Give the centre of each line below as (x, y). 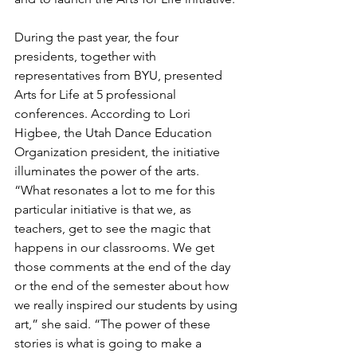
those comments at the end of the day (124, 266)
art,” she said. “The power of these (114, 324)
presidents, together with (87, 56)
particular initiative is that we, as (104, 209)
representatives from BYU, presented (120, 75)
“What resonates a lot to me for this (116, 190)
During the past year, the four (98, 37)
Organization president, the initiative (119, 151)
